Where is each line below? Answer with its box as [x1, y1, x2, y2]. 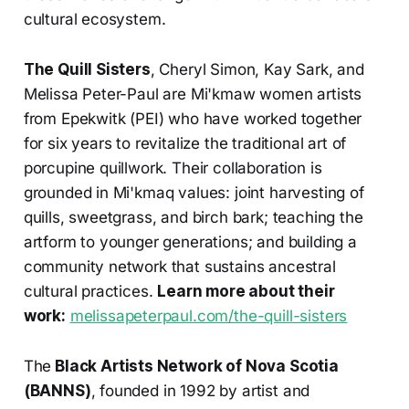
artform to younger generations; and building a [23, 232, 357, 251]
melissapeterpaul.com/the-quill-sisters [69, 306, 348, 325]
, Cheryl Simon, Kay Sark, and [150, 59, 364, 79]
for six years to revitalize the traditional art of [23, 133, 347, 152]
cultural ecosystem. [23, 9, 166, 28]
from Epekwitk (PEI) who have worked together [23, 109, 362, 128]
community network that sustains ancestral [23, 257, 336, 276]
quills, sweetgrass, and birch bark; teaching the [23, 207, 363, 226]
